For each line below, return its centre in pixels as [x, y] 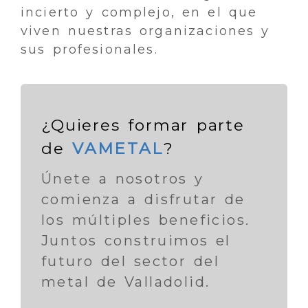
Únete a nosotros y [123, 179]
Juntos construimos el [136, 241]
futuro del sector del [130, 262]
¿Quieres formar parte [143, 125]
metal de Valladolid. [126, 282]
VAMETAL [118, 148]
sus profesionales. [89, 50]
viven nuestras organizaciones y [145, 31]
